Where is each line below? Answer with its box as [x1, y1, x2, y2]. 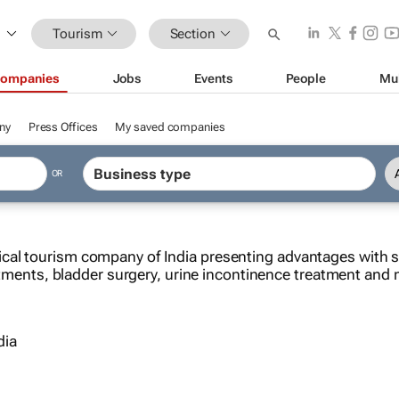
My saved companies [115, 120, 225, 134]
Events [194, 70, 232, 85]
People [285, 70, 326, 85]
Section [169, 25, 216, 42]
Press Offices [28, 120, 98, 134]
